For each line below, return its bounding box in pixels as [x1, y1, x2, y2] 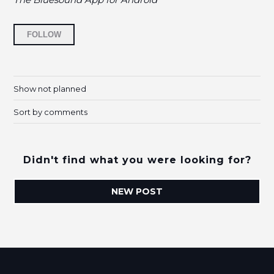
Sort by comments [13, 107, 88, 117]
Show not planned [13, 83, 87, 94]
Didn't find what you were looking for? [23, 154, 251, 166]
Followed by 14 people [75, 24, 182, 35]
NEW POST [111, 186, 163, 198]
